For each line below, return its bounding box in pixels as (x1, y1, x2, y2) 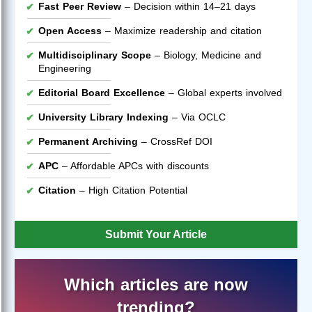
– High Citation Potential (76, 184, 187, 196)
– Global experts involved (165, 86, 282, 98)
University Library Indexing (38, 111, 169, 123)
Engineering (38, 62, 91, 74)
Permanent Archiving (38, 135, 138, 147)
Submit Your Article (105, 228, 207, 240)
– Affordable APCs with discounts (58, 159, 209, 171)
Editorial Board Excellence (38, 86, 165, 98)
